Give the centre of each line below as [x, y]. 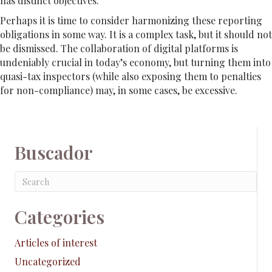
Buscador [53, 152]
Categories [59, 217]
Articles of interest [56, 243]
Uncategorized [48, 261]
